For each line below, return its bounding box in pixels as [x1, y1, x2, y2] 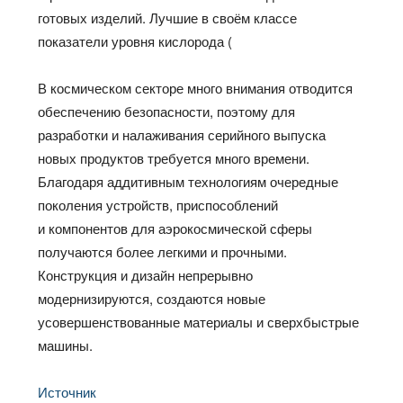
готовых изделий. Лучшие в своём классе [38, 8, 298, 28]
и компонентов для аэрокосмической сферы [38, 219, 313, 238]
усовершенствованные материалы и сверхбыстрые [38, 312, 360, 332]
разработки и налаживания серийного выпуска [38, 125, 327, 145]
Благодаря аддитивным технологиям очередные [38, 172, 339, 192]
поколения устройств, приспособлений [38, 195, 279, 215]
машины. [38, 336, 94, 355]
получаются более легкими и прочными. [38, 242, 288, 262]
